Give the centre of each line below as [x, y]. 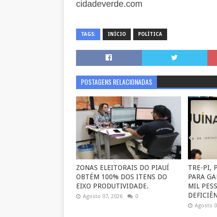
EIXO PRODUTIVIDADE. [112, 186]
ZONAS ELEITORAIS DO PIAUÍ [123, 167]
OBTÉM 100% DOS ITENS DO [122, 177]
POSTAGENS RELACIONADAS [116, 81]
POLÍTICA [150, 34]
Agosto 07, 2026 [103, 196]
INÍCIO [117, 34]
